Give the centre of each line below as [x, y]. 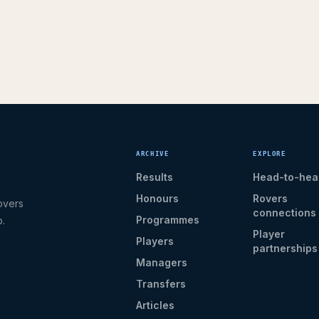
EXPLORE [270, 154]
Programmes [168, 220]
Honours [158, 198]
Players [155, 241]
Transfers [161, 284]
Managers [162, 262]
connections [285, 213]
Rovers [271, 198]
